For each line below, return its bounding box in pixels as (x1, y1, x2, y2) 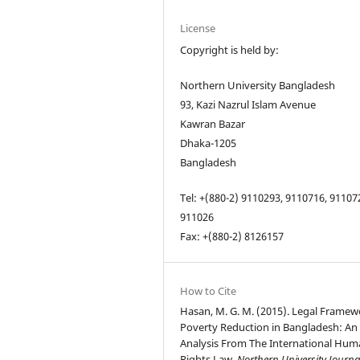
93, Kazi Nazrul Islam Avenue (180, 96, 317, 112)
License (180, 20, 216, 35)
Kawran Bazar (180, 116, 246, 131)
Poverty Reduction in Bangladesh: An (180, 319, 358, 334)
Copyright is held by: (180, 42, 280, 57)
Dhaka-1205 (180, 135, 237, 150)
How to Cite (180, 283, 237, 298)
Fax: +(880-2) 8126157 (180, 228, 284, 243)
